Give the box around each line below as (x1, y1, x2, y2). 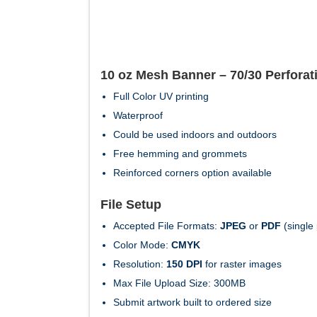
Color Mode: (113, 238, 171, 250)
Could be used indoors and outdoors (113, 128, 277, 140)
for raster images (202, 258, 282, 270)
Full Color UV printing (113, 90, 209, 102)
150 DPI (166, 258, 202, 270)
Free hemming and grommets (113, 147, 247, 159)
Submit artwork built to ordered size (113, 296, 272, 308)
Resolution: (113, 258, 166, 270)
